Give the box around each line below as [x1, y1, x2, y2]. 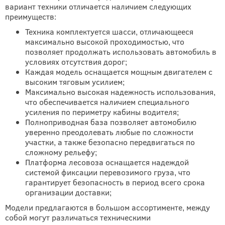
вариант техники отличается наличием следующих [5, 1, 191, 12]
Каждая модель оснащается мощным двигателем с [25, 66, 212, 77]
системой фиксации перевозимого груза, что [25, 167, 190, 177]
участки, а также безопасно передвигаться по [25, 137, 195, 147]
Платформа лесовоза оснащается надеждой [25, 157, 189, 167]
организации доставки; [25, 187, 111, 197]
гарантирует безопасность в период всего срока [25, 177, 205, 187]
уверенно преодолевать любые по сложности [25, 127, 193, 137]
